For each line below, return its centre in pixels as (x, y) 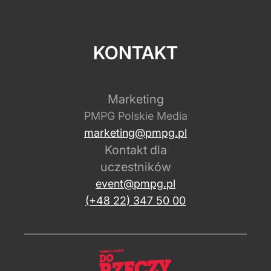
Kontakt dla (135, 150)
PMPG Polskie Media (135, 116)
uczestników (135, 167)
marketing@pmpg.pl (135, 133)
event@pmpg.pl (135, 184)
